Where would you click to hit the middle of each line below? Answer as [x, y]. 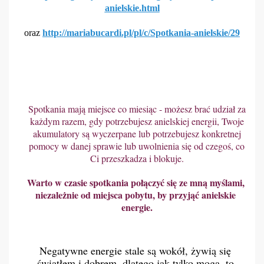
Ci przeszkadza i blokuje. [137, 158]
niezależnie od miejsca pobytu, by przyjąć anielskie [136, 195]
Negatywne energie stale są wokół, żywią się [135, 250]
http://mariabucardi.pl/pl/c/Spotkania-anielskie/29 [141, 33]
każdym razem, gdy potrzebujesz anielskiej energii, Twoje [137, 121]
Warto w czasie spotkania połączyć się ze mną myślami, [136, 182]
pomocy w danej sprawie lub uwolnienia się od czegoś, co [137, 146]
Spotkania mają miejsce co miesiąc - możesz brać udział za [137, 109]
